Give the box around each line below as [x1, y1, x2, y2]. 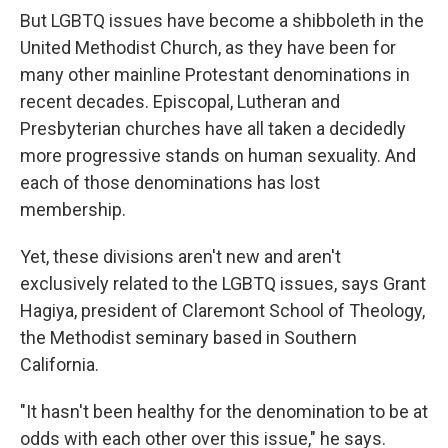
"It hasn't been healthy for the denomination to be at [20, 401, 428, 422]
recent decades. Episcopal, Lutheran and [20, 91, 340, 112]
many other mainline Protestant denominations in [20, 64, 410, 85]
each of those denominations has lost [20, 172, 320, 193]
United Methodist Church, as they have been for [20, 37, 396, 58]
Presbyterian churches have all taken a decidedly [20, 118, 406, 139]
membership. [20, 199, 126, 220]
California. [20, 354, 99, 375]
